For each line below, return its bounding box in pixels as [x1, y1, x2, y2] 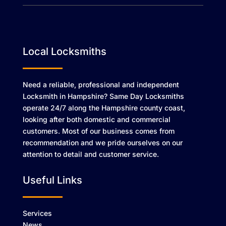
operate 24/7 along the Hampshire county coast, [22, 103, 185, 112]
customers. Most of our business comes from [22, 126, 175, 135]
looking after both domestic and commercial [22, 115, 171, 124]
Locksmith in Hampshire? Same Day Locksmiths [22, 91, 184, 100]
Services [22, 208, 52, 217]
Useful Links [22, 174, 82, 186]
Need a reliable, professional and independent [22, 80, 179, 89]
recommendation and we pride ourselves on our [22, 138, 183, 147]
